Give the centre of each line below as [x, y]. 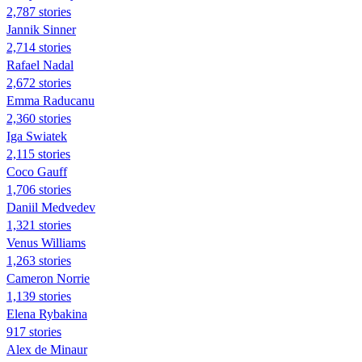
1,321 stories [39, 225]
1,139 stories [39, 296]
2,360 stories [39, 118]
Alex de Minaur [47, 349]
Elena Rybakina [47, 314]
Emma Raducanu [51, 100]
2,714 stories [39, 47]
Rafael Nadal [40, 65]
